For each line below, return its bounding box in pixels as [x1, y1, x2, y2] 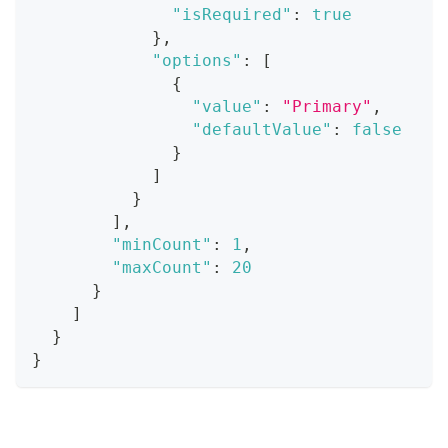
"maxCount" [112, 257, 212, 277]
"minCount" [112, 234, 212, 254]
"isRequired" [172, 4, 292, 24]
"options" [152, 50, 242, 70]
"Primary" [282, 96, 372, 116]
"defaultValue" [192, 119, 332, 139]
